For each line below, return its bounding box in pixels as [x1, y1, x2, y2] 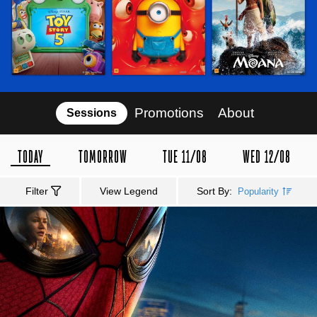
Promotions [134, 105, 204, 120]
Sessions [67, 106, 117, 119]
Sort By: [197, 185, 235, 197]
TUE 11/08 [163, 149, 207, 166]
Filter [25, 185, 51, 197]
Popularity [238, 185, 279, 197]
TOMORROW [79, 149, 127, 166]
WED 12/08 [243, 149, 291, 166]
